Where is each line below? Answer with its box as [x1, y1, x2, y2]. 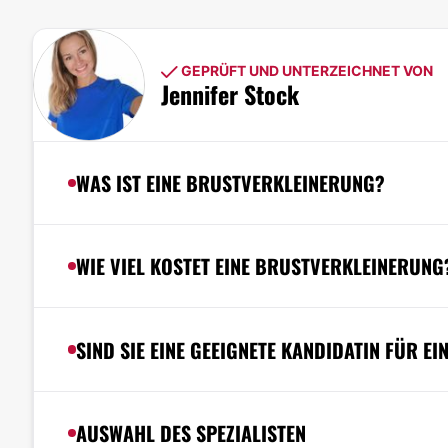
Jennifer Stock [161, 76, 299, 113]
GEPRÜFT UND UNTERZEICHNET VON [178, 62, 433, 80]
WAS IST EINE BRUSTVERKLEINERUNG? [75, 167, 385, 198]
